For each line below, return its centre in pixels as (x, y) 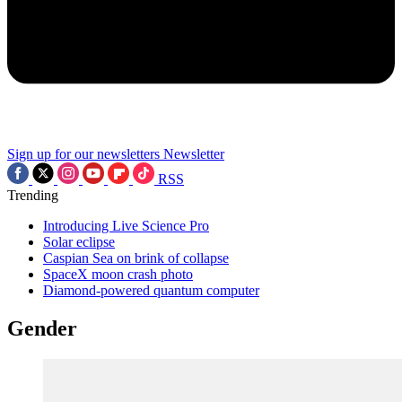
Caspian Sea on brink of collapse (136, 258)
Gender (42, 328)
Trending (33, 195)
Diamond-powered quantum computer (151, 290)
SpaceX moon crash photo (118, 274)
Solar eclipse (79, 242)
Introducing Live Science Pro (126, 226)
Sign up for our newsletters (83, 154)
